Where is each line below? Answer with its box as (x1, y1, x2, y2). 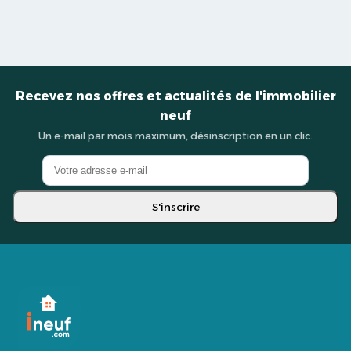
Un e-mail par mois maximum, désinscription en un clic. (38, 130, 313, 142)
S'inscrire (151, 201, 200, 213)
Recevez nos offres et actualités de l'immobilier (15, 89, 336, 103)
